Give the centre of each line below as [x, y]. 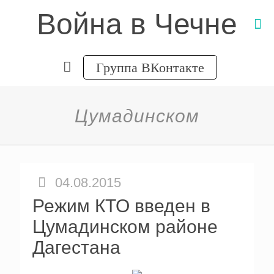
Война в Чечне [137, 24]
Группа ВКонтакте [150, 67]
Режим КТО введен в [121, 206]
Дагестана [76, 247]
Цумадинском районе [125, 227]
